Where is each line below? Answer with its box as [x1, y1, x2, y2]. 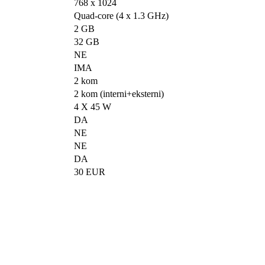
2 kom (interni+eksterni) [74, 89, 164, 99]
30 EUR [74, 167, 106, 177]
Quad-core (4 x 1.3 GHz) [74, 11, 169, 21]
